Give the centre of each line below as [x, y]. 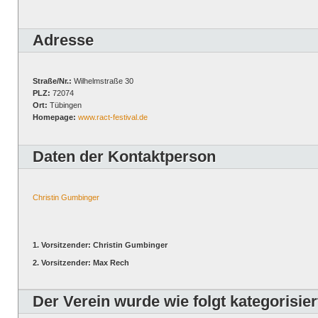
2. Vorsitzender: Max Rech [81, 263]
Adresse [63, 40]
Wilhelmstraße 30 [103, 81]
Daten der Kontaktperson [124, 157]
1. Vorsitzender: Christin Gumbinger [100, 245]
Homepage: [54, 117]
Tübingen [65, 105]
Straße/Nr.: [52, 81]
